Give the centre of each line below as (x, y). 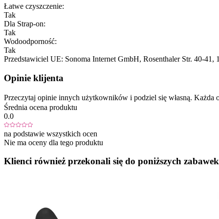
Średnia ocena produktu (41, 107)
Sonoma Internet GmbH (102, 59)
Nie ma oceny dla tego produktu (54, 142)
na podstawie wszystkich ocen (51, 133)
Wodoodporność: (30, 42)
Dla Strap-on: (25, 24)
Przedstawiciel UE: (33, 59)
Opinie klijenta (34, 78)
